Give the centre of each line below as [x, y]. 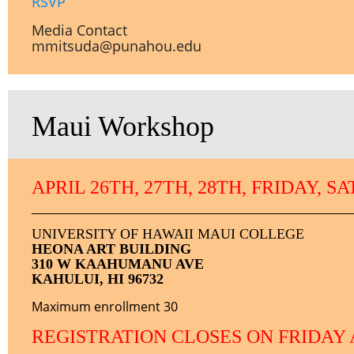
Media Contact [79, 30]
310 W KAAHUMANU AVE [118, 264]
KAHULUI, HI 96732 [98, 279]
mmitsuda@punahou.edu [117, 46]
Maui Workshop [123, 126]
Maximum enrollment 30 [105, 307]
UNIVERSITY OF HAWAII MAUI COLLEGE [168, 234]
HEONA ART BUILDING [111, 249]
